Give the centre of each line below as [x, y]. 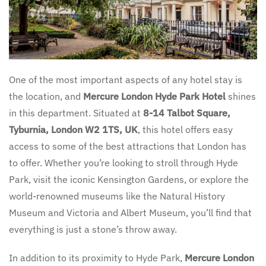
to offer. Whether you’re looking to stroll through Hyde [123, 163]
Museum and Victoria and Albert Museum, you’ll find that [130, 213]
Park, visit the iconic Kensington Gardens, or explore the [129, 179]
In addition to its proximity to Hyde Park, [97, 258]
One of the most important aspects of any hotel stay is [126, 80]
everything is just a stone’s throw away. [93, 229]
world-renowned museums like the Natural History [117, 196]
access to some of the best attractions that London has [128, 146]
